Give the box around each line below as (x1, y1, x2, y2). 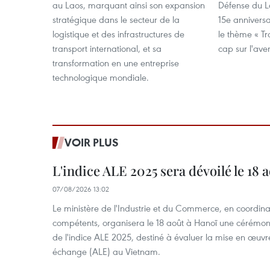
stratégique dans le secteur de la (52, 13, 180, 25)
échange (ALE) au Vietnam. (52, 245, 160, 257)
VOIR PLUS (64, 135, 119, 149)
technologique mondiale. (52, 71, 149, 83)
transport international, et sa (52, 42, 162, 54)
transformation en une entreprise (52, 57, 179, 69)
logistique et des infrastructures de (52, 28, 184, 40)
